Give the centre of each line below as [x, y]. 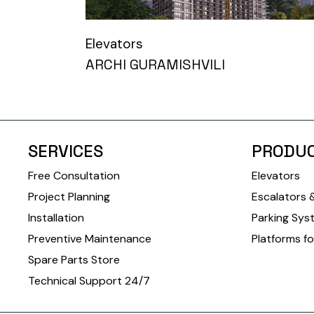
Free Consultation [74, 176]
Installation [56, 218]
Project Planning [69, 197]
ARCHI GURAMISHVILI [155, 65]
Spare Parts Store [74, 260]
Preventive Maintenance [90, 239]
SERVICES [66, 151]
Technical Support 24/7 [89, 281]
